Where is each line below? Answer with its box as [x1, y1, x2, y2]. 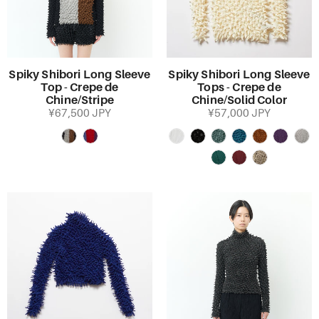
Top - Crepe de [41, 81, 119, 94]
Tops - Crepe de [197, 81, 281, 94]
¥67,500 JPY [48, 108, 111, 119]
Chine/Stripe [46, 94, 114, 107]
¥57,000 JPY [208, 108, 271, 119]
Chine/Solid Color [192, 94, 287, 107]
